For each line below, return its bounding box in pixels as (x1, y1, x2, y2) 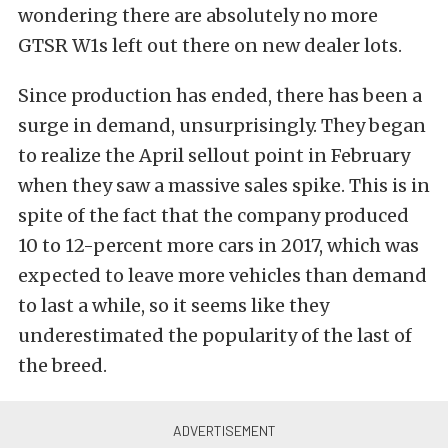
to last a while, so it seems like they (18, 294, 329, 317)
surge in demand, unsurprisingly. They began (18, 114, 426, 137)
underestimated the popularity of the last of (18, 324, 412, 347)
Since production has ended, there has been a (18, 84, 422, 107)
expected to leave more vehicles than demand (18, 264, 427, 287)
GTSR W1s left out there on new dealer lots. (18, 34, 402, 57)
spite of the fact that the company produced (18, 204, 409, 227)
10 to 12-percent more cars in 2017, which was (18, 234, 419, 257)
